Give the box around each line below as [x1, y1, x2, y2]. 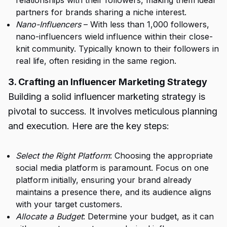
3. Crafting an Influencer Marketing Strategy [8, 77, 207, 87]
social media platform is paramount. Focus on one [16, 163, 209, 173]
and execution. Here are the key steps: [8, 121, 169, 131]
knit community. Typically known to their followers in [16, 44, 219, 54]
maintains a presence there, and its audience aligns [16, 187, 211, 197]
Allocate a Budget [16, 211, 83, 221]
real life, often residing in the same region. [16, 56, 176, 66]
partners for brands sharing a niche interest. [16, 7, 186, 17]
